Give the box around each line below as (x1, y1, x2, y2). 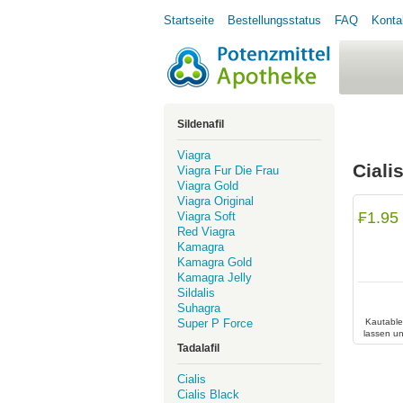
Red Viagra (177, 225, 235, 238)
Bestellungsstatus (228, 13, 321, 27)
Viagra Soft (177, 210, 236, 223)
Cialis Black (177, 388, 239, 401)
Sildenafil (177, 118, 224, 130)
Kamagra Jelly (177, 271, 252, 284)
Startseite (164, 13, 214, 27)
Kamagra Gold (177, 255, 252, 269)
